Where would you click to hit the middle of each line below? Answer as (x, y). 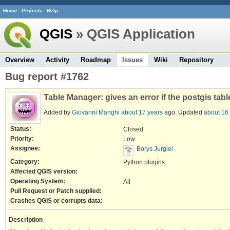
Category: (25, 161)
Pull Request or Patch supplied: (56, 190)
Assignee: (25, 148)
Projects (32, 11)
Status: (21, 128)
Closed (133, 129)
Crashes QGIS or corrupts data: (56, 200)
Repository (196, 60)
